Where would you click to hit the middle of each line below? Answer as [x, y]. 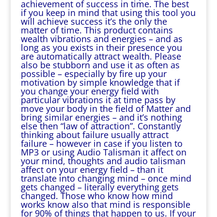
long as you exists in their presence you [101, 47]
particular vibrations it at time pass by [98, 100]
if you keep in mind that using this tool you [108, 13]
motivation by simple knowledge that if [100, 82]
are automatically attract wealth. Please [101, 56]
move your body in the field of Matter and [106, 108]
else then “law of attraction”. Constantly [101, 126]
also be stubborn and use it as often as [100, 65]
